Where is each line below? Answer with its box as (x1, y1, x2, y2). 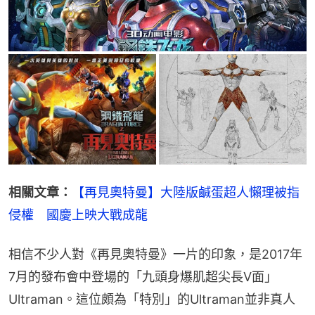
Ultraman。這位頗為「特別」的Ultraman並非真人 (8, 292, 295, 307)
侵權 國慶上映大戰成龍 (8, 207, 148, 223)
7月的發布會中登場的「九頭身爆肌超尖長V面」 (8, 269, 277, 285)
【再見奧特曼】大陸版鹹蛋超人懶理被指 (72, 185, 300, 200)
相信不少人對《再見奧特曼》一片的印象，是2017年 (8, 247, 302, 262)
